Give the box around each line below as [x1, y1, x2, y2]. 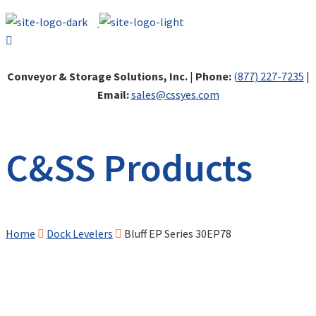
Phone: [195, 69, 231, 83]
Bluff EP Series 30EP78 [124, 226, 231, 241]
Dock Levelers [47, 226, 113, 241]
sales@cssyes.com [130, 87, 219, 102]
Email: [97, 87, 129, 102]
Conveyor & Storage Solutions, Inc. [6, 69, 188, 83]
